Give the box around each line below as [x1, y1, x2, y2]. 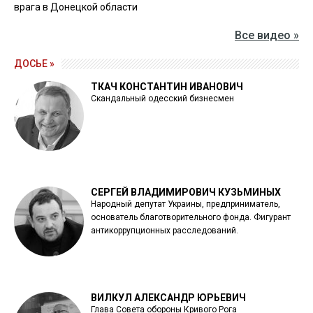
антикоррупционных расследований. [91, 225, 238, 235]
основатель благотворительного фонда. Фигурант [91, 212, 291, 222]
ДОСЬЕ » [14, 57, 54, 69]
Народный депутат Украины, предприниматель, [91, 198, 280, 209]
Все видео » [235, 28, 299, 42]
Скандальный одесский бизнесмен [91, 93, 234, 103]
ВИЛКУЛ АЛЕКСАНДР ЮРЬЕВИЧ [91, 291, 246, 303]
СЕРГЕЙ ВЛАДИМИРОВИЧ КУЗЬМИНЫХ [91, 186, 281, 198]
